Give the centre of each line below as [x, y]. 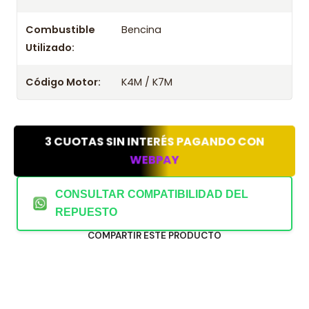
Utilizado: [50, 48]
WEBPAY [154, 160]
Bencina [142, 30]
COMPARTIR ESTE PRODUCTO [154, 236]
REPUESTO [86, 212]
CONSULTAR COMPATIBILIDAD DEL [152, 194]
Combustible [60, 30]
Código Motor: [63, 82]
